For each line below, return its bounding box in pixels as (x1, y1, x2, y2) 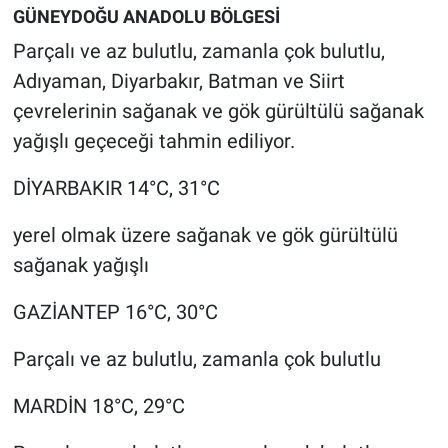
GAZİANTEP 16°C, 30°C (12, 299, 218, 324)
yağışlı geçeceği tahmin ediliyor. (12, 128, 295, 153)
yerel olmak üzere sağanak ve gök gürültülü (12, 222, 398, 247)
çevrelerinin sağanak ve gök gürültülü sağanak (12, 98, 424, 123)
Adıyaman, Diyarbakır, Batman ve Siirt (12, 68, 345, 93)
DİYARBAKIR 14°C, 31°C (12, 175, 220, 200)
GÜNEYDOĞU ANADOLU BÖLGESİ (12, 6, 280, 28)
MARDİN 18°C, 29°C (12, 393, 185, 418)
